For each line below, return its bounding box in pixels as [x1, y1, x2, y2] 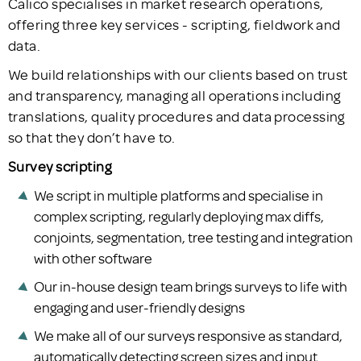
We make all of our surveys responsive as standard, [34, 326, 342, 344]
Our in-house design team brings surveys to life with [34, 277, 347, 296]
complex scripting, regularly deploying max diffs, [34, 207, 324, 226]
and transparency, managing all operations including [8, 86, 341, 105]
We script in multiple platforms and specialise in [34, 186, 323, 205]
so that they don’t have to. [8, 128, 176, 147]
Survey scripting [8, 157, 112, 176]
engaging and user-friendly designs [34, 298, 245, 317]
